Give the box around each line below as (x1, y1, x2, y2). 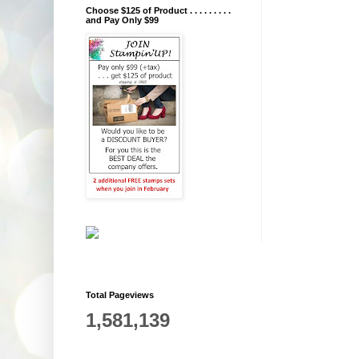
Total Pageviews (86, 290, 154, 301)
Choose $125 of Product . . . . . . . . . (86, 6, 231, 16)
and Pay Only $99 (86, 15, 159, 26)
